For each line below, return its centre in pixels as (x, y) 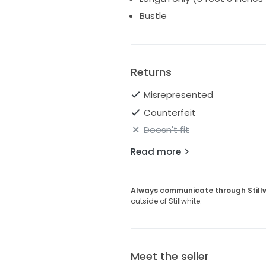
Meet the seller (170, 256)
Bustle (153, 16)
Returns (151, 72)
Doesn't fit (167, 130)
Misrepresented (178, 95)
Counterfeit (170, 112)
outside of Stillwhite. (166, 201)
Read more (156, 152)
